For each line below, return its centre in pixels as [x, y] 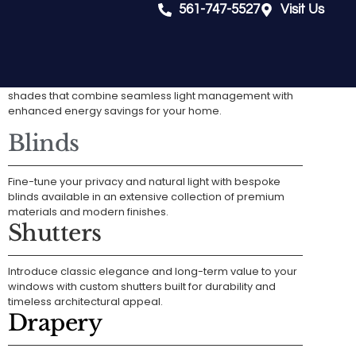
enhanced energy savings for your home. [114, 111]
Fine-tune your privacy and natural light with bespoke [144, 182]
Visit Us [302, 10]
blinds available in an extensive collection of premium [146, 197]
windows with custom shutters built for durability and [141, 287]
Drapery [55, 323]
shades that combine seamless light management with [150, 96]
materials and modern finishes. [88, 212]
